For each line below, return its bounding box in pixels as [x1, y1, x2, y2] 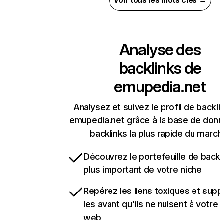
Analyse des [119, 40, 201, 59]
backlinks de [118, 58, 201, 78]
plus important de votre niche [83, 165, 202, 175]
